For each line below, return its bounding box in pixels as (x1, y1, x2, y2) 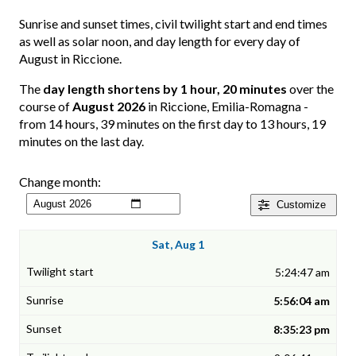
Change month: (19, 174, 101, 190)
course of (19, 99, 72, 114)
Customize (277, 199, 326, 211)
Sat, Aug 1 (152, 238, 204, 252)
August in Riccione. (19, 51, 122, 67)
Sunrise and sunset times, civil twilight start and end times (19, 16, 327, 32)
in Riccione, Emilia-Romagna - (145, 99, 308, 114)
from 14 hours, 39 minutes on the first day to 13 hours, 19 (19, 116, 326, 132)
